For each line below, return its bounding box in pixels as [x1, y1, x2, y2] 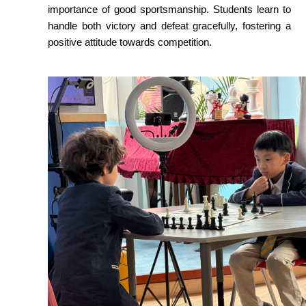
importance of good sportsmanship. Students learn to [48, 3, 291, 15]
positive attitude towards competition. [48, 36, 212, 48]
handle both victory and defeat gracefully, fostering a [48, 20, 291, 31]
